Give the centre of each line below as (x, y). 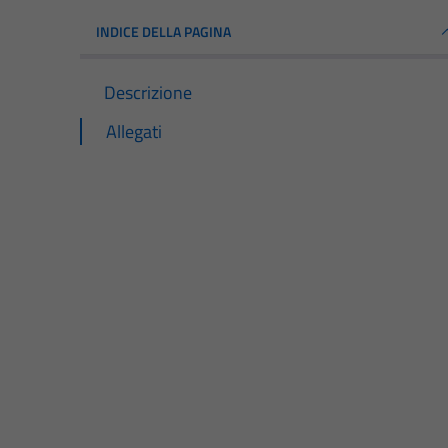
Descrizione (148, 92)
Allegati (134, 131)
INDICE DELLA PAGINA (163, 31)
